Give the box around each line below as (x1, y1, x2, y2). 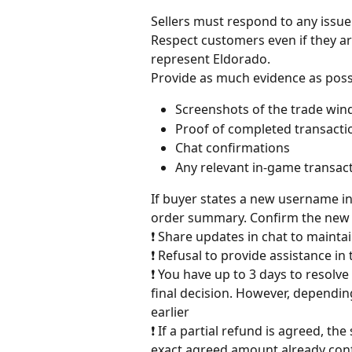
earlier (151, 303, 189, 321)
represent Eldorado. (151, 49, 270, 68)
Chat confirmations (175, 139, 290, 157)
